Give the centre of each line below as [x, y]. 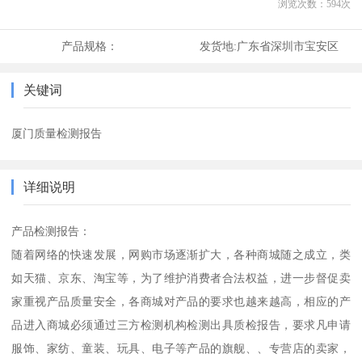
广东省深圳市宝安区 [287, 46]
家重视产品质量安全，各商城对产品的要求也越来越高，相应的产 [181, 302]
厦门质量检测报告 [57, 134]
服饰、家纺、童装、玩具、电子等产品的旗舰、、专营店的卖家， [181, 349]
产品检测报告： [51, 232]
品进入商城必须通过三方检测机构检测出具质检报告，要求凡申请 [181, 325]
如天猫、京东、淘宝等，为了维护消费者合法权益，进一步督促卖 [181, 278]
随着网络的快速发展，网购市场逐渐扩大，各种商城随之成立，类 [181, 255]
